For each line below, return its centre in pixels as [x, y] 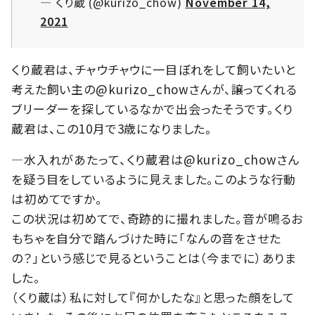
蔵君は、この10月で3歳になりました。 [112, 129]
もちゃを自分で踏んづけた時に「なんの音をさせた [146, 238]
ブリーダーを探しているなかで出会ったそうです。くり [153, 109]
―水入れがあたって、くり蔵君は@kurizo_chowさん [156, 160]
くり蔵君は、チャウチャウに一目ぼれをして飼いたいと [154, 70]
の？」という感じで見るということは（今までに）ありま [154, 258]
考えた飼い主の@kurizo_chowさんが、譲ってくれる [154, 89]
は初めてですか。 [57, 199]
